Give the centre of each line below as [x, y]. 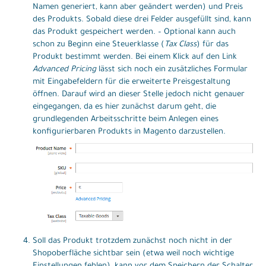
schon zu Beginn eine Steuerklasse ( [99, 45]
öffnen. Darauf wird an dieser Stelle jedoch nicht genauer [139, 94]
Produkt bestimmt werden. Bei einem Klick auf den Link [135, 57]
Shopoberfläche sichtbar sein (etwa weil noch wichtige [133, 254]
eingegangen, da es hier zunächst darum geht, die [124, 107]
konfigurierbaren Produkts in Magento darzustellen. [129, 132]
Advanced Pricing [64, 69]
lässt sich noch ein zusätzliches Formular [172, 69]
